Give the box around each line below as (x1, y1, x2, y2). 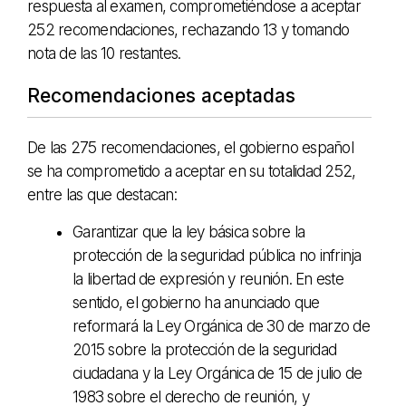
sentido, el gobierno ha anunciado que (72, 293, 320, 312)
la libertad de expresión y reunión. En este (72, 269, 343, 288)
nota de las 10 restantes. (27, 43, 181, 63)
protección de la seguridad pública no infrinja (72, 246, 362, 265)
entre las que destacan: (27, 185, 177, 204)
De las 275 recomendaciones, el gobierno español (27, 138, 353, 157)
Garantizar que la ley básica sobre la (72, 222, 305, 241)
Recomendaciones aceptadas (27, 83, 295, 107)
